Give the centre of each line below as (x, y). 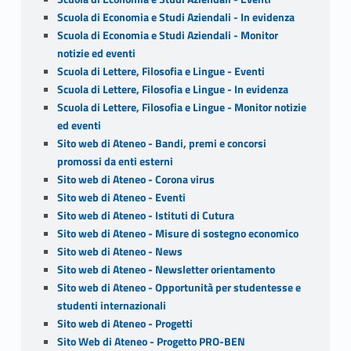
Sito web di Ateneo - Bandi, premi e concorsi (161, 143)
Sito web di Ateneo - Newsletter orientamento (166, 269)
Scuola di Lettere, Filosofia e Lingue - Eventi (161, 71)
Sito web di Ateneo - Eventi (121, 197)
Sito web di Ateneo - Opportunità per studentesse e (179, 287)
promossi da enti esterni (115, 161)
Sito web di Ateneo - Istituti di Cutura (145, 215)
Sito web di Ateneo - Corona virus (136, 179)
